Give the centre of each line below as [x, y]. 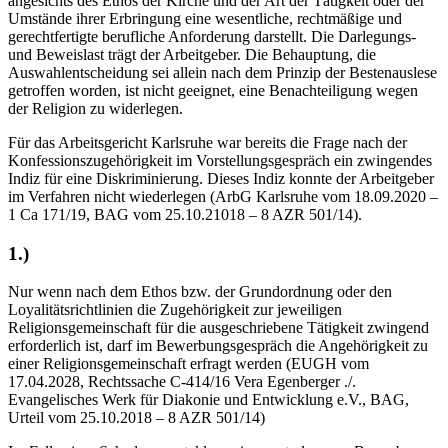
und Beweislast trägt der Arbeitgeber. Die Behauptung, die [192, 54]
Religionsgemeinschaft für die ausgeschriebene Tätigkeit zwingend [218, 328]
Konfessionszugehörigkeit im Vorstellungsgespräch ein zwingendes [220, 160]
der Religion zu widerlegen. [95, 108]
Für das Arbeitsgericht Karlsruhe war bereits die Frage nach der [207, 142]
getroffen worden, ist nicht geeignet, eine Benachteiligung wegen [213, 90]
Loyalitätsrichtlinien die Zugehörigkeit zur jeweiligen [175, 310]
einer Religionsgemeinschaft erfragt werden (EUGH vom [188, 364]
